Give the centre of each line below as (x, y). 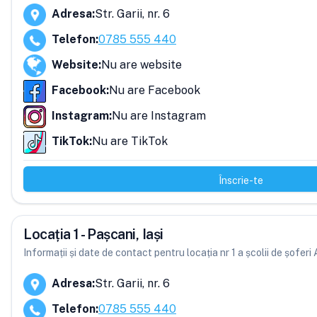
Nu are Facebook (155, 90)
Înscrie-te (241, 180)
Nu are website (142, 65)
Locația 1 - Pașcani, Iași (93, 234)
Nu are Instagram (159, 116)
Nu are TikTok (130, 141)
